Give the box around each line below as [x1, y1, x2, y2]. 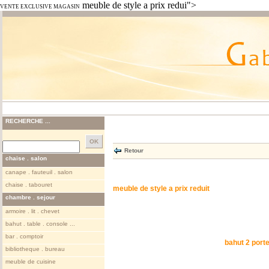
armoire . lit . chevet [5, 208, 59, 214]
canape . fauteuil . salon [5, 169, 73, 175]
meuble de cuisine [5, 258, 56, 265]
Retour [124, 147, 144, 154]
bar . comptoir [5, 233, 43, 240]
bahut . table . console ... [5, 220, 75, 227]
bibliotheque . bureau [5, 246, 65, 252]
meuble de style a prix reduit [113, 184, 210, 193]
